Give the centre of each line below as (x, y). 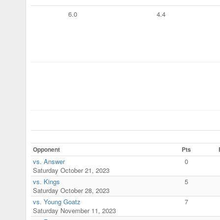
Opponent (46, 149)
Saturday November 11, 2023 (74, 210)
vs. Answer (49, 161)
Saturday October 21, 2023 (71, 170)
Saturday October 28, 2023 (71, 190)
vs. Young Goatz (57, 201)
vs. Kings (46, 181)
